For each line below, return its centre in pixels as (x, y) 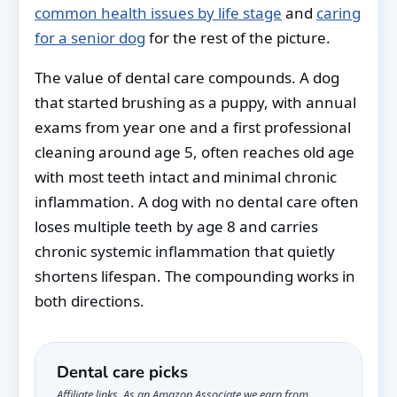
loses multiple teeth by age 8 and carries (176, 226)
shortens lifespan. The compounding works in (195, 276)
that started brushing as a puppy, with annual (195, 102)
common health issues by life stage (158, 12)
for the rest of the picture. (238, 37)
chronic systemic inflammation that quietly (185, 251)
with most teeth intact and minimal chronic (186, 176)
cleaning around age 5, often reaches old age (195, 152)
